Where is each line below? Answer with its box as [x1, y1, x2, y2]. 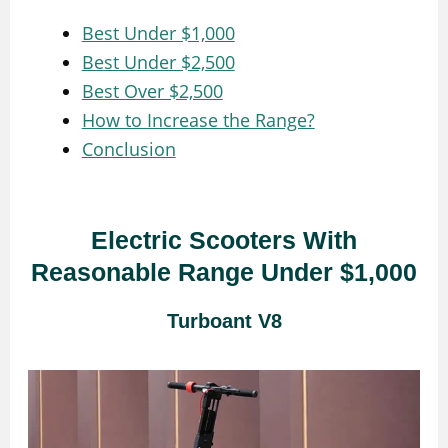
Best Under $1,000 [81, 21, 235, 46]
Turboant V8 [166, 310, 282, 333]
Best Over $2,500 [81, 79, 223, 104]
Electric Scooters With [91, 226, 357, 255]
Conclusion [81, 137, 176, 162]
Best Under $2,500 [81, 50, 235, 75]
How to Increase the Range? [81, 108, 315, 133]
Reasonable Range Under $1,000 [31, 258, 417, 287]
